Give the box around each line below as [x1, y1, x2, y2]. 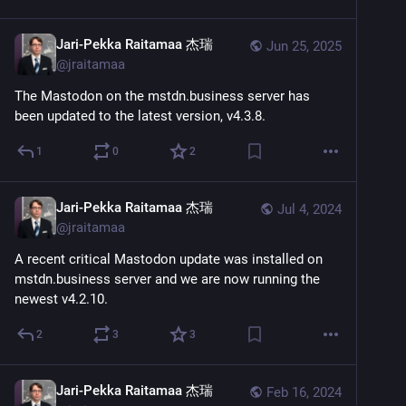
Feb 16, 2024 [266, 384, 342, 401]
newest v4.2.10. [14, 291, 108, 307]
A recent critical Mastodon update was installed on [14, 251, 323, 267]
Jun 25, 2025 [266, 38, 342, 54]
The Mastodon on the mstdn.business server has [14, 88, 310, 104]
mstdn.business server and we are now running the [14, 271, 320, 287]
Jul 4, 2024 [277, 201, 342, 217]
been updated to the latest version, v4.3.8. [14, 108, 266, 124]
